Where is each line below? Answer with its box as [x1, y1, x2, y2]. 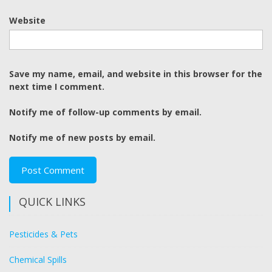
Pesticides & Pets [9, 228, 78, 240]
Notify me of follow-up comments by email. [9, 106, 202, 118]
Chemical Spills [9, 254, 67, 266]
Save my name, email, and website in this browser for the [9, 68, 262, 80]
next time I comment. [9, 81, 104, 93]
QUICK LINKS [19, 194, 86, 209]
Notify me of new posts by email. [9, 132, 155, 144]
